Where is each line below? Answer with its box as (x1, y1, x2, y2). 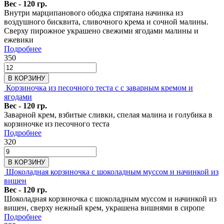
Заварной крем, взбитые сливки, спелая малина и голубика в (4, 110, 212, 119)
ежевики (4, 35, 33, 44)
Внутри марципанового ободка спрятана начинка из (4, 8, 183, 17)
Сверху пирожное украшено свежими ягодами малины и (4, 26, 198, 35)
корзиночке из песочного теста (4, 119, 109, 128)
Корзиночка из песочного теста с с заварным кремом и (6, 83, 193, 92)
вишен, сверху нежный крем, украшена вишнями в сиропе (4, 203, 204, 212)
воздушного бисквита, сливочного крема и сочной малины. (4, 17, 208, 26)
